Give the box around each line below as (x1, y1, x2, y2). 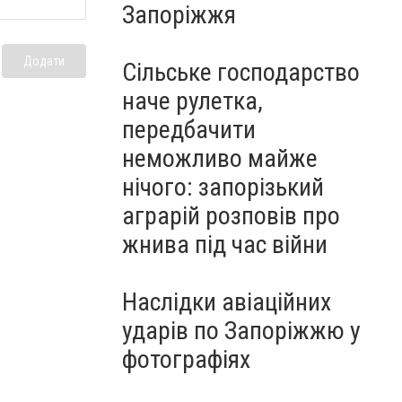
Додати (23, 54, 65, 69)
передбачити (122, 115, 256, 144)
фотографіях (122, 345, 250, 374)
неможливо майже (122, 144, 318, 173)
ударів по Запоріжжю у (122, 316, 361, 345)
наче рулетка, (122, 86, 263, 116)
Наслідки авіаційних (122, 287, 331, 317)
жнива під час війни (122, 230, 328, 259)
